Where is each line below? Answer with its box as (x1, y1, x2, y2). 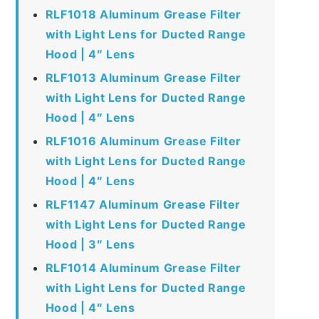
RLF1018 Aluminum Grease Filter (45, 6, 241, 21)
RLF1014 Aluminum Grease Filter (45, 260, 241, 275)
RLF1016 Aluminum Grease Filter (45, 133, 241, 148)
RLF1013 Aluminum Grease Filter (45, 70, 241, 85)
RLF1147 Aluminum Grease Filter (45, 197, 241, 211)
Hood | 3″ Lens (45, 236, 135, 251)
